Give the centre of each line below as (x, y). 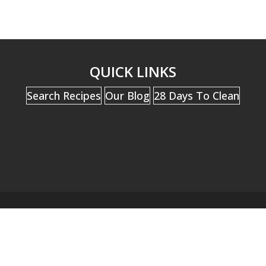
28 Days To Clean (196, 96)
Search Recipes (64, 96)
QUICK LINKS (133, 72)
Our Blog (127, 96)
